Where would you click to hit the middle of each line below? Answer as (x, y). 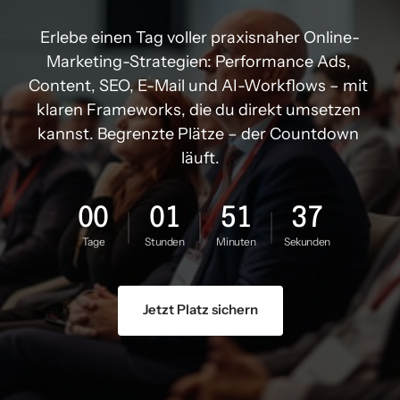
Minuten (236, 242)
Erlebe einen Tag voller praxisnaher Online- (200, 37)
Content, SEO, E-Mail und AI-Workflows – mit (198, 85)
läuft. (200, 158)
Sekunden (307, 242)
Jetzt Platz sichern (200, 310)
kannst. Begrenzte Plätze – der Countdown (198, 133)
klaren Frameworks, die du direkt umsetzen (198, 109)
